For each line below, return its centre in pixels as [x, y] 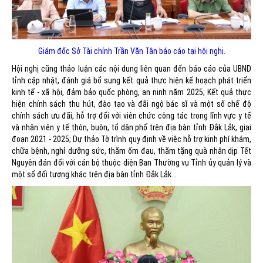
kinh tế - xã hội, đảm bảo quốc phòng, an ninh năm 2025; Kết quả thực [131, 92]
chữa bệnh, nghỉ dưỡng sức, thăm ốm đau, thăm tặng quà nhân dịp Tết [131, 151]
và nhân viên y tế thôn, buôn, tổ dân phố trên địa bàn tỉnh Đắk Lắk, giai [131, 127]
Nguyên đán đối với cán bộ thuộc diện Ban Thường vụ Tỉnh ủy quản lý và [131, 162]
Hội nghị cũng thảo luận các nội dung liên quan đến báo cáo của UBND [131, 68]
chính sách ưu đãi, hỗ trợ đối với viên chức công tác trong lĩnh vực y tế [131, 115]
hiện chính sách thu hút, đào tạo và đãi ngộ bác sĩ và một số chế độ [131, 104]
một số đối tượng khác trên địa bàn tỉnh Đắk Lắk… [94, 174]
